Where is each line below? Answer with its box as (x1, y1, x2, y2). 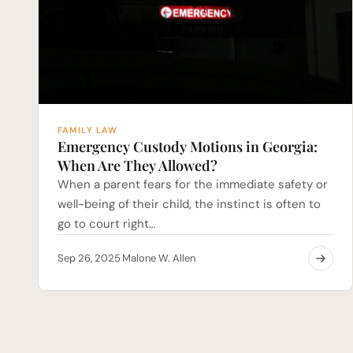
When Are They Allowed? (58, 155, 217, 175)
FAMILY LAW (58, 124, 117, 136)
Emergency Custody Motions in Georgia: (58, 136, 318, 156)
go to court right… (58, 215, 155, 232)
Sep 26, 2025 (58, 251, 121, 265)
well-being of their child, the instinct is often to (58, 195, 321, 212)
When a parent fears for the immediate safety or (58, 176, 328, 192)
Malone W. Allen (122, 251, 195, 265)
